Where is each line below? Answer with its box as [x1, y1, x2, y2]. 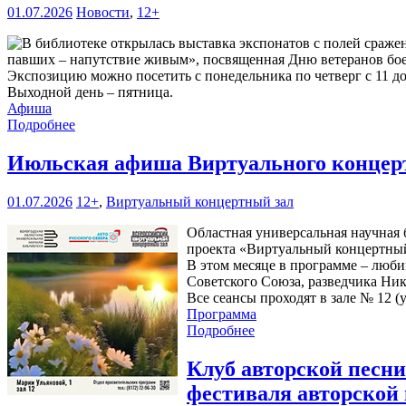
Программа [187, 306, 256, 323]
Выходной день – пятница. [7, 84, 173, 101]
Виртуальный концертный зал [106, 194, 294, 210]
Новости [76, 5, 130, 21]
